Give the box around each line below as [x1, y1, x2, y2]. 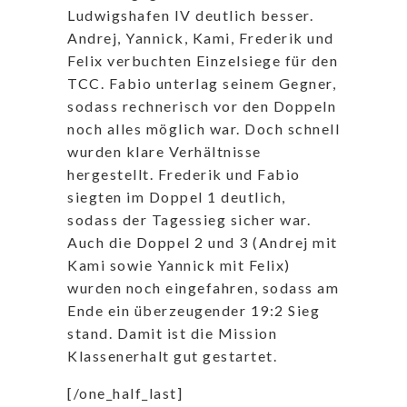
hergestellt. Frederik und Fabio [67, 165, 301, 184]
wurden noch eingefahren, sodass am [67, 279, 339, 297]
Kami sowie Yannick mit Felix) [67, 256, 291, 274]
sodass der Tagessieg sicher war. [67, 211, 311, 229]
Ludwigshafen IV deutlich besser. [67, 6, 313, 25]
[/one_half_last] [67, 384, 183, 402]
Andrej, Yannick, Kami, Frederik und [67, 29, 334, 47]
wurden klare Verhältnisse [67, 143, 262, 161]
